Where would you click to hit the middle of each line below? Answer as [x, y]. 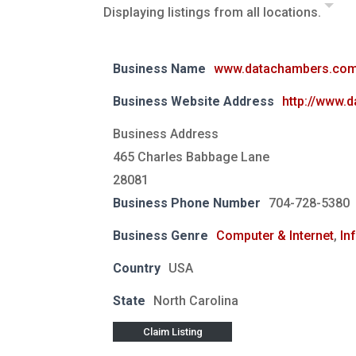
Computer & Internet [275, 236]
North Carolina [196, 301]
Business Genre [161, 236]
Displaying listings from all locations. [214, 13]
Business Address [166, 134]
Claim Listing [172, 331]
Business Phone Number [187, 203]
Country [137, 269]
